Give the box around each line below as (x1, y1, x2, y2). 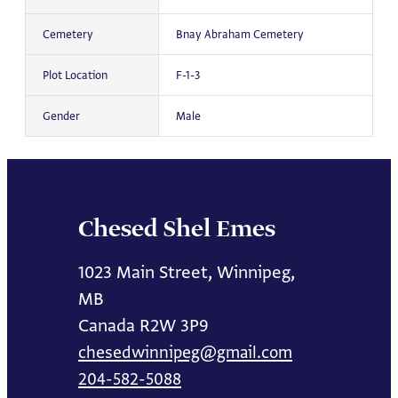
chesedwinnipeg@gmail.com (78, 340, 292, 363)
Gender (42, 108, 80, 124)
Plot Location (42, 68, 107, 84)
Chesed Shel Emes (78, 213, 275, 245)
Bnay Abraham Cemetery (175, 27, 304, 43)
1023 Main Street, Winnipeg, (78, 259, 295, 283)
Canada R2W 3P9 (78, 313, 209, 337)
